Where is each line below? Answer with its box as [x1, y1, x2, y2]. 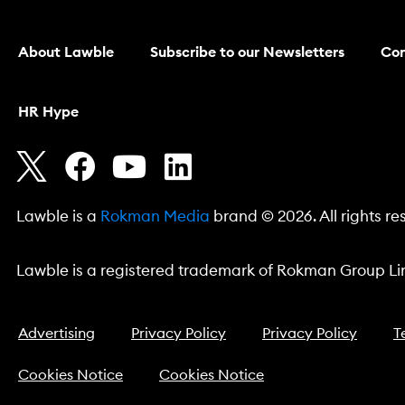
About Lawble [18, 45, 114, 61]
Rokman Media [100, 209, 210, 225]
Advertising [18, 326, 95, 342]
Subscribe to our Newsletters [150, 45, 344, 61]
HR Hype [18, 105, 79, 120]
